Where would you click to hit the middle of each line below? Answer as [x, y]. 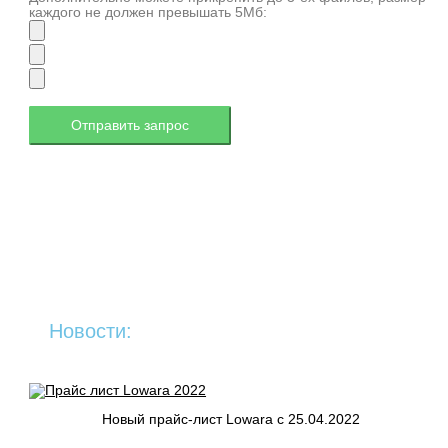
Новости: [91, 330]
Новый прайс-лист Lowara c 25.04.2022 [231, 420]
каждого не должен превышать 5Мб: [148, 13]
